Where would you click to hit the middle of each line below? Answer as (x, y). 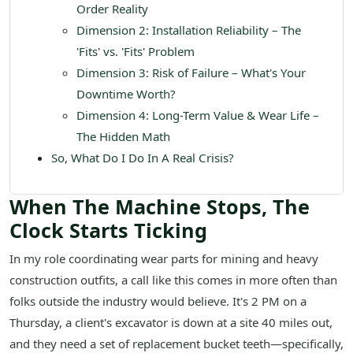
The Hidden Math (123, 137)
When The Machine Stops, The (160, 207)
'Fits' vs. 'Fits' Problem (136, 52)
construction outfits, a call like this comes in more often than (173, 280)
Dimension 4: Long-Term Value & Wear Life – (198, 115)
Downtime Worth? (126, 94)
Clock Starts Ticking (108, 230)
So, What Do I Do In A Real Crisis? (143, 158)
